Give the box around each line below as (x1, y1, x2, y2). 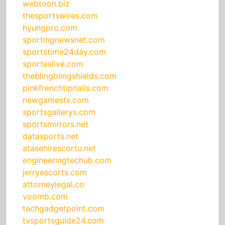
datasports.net (23, 131, 78, 142)
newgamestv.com (23, 95, 89, 105)
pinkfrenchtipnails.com (23, 83, 108, 93)
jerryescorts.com (23, 167, 87, 178)
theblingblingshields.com (23, 71, 117, 81)
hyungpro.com (23, 23, 77, 33)
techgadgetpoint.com (23, 203, 104, 214)
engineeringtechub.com (23, 155, 111, 166)
